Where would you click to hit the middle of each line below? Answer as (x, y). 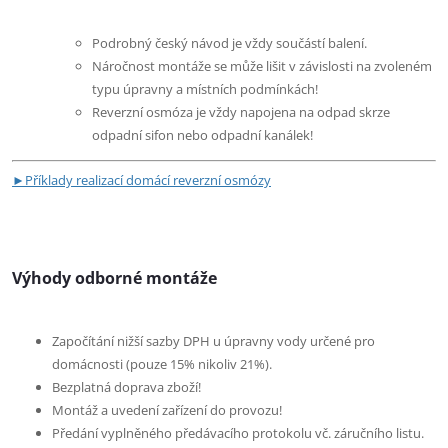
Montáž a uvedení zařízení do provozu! (168, 409)
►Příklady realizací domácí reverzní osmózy (141, 179)
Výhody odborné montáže (114, 278)
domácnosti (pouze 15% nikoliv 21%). (162, 363)
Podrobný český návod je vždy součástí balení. (231, 43)
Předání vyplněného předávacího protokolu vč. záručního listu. (238, 432)
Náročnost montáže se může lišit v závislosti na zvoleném (262, 66)
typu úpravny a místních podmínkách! (205, 89)
